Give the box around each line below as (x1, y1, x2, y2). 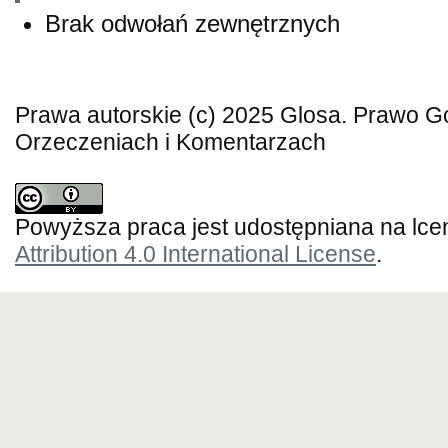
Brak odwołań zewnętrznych (45, 9, 340, 37)
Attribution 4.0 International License (15, 241, 376, 267)
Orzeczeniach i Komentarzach (15, 129, 326, 155)
